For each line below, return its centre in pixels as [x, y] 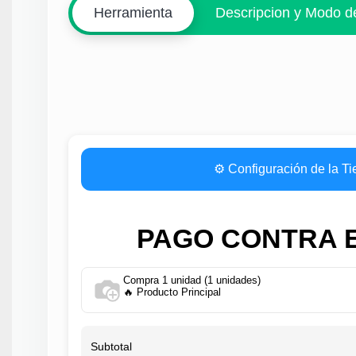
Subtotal [112, 347]
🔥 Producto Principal [172, 292]
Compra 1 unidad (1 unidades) [192, 281]
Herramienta [133, 12]
